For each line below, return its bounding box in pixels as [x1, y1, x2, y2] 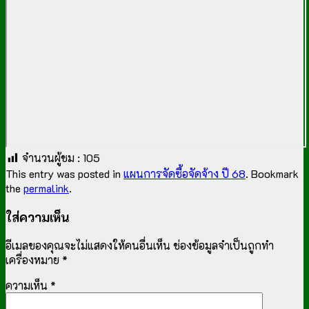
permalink [23, 180, 69, 195]
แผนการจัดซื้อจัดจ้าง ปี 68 [123, 166, 246, 181]
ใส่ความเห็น [6, 208, 70, 226]
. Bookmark [246, 166, 299, 181]
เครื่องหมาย [6, 252, 62, 268]
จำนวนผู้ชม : [22, 150, 80, 165]
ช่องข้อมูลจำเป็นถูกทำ [173, 238, 274, 253]
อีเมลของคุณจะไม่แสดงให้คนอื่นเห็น [6, 238, 170, 253]
